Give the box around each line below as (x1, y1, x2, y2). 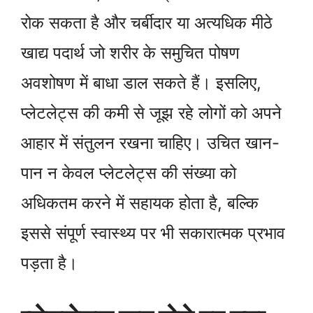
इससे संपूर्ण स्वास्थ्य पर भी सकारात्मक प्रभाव (21, 223, 285, 244)
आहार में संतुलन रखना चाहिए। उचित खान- (21, 133, 279, 154)
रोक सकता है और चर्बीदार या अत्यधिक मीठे (21, 13, 272, 34)
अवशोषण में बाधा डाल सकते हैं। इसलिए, (21, 73, 261, 94)
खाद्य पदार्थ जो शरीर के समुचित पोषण (21, 43, 240, 64)
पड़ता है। (21, 253, 78, 274)
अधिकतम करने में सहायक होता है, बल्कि (21, 193, 259, 214)
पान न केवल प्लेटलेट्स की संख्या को (21, 163, 236, 184)
